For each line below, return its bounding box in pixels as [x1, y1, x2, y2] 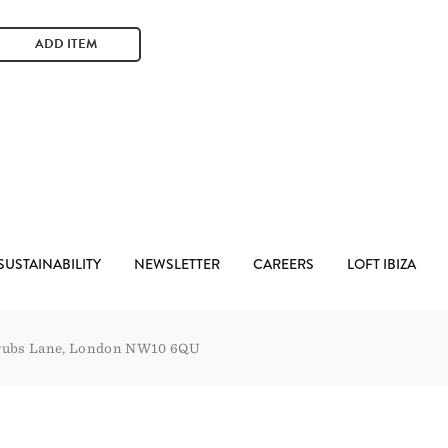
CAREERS [253, 254, 314, 274]
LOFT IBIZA [347, 254, 416, 274]
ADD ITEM [35, 34, 98, 54]
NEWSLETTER [134, 254, 220, 274]
